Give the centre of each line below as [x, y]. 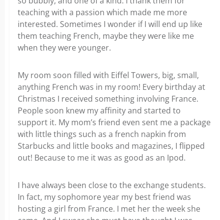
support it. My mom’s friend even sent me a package [114, 123]
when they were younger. [64, 48]
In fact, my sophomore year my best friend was [104, 197]
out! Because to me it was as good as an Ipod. [102, 158]
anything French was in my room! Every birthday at [111, 87]
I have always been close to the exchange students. [112, 185]
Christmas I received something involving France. [108, 99]
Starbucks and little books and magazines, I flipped [111, 146]
